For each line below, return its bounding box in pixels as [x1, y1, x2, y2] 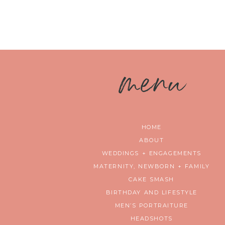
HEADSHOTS [130, 214, 173, 222]
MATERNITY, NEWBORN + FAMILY [93, 162, 210, 170]
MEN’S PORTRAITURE [115, 201, 188, 209]
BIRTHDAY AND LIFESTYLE [105, 188, 197, 196]
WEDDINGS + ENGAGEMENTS [101, 149, 201, 157]
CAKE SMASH [129, 175, 174, 183]
